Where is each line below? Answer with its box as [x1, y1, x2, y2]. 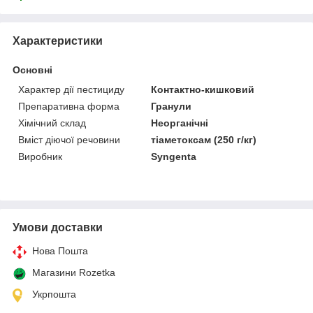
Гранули [151, 100, 192, 112]
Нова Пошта [32, 245, 88, 256]
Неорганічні [151, 117, 209, 129]
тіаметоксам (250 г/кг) [151, 133, 257, 145]
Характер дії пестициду [18, 83, 124, 95]
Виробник [18, 150, 62, 162]
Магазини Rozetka [32, 266, 115, 278]
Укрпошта [32, 288, 76, 300]
